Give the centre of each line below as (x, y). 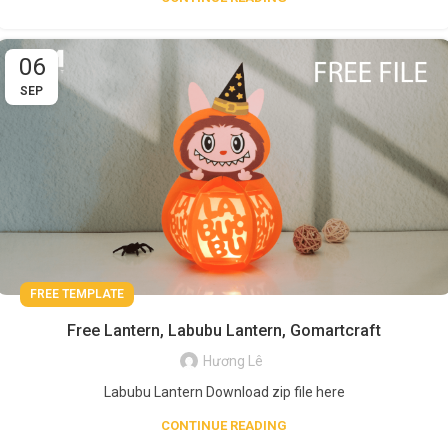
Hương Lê (233, 361)
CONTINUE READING (224, 426)
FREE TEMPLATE (77, 294)
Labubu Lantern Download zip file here (224, 392)
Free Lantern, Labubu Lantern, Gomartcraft (224, 331)
